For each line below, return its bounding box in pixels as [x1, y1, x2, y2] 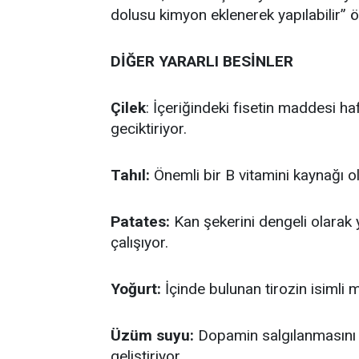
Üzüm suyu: [111, 326, 194, 345]
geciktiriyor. [111, 119, 187, 138]
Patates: [111, 212, 170, 231]
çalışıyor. [111, 233, 168, 252]
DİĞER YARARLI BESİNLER [111, 52, 293, 71]
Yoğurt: [111, 280, 161, 298]
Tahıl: [111, 166, 150, 184]
